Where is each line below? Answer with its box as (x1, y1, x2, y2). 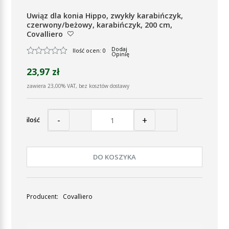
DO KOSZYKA (93, 152, 136, 162)
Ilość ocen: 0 (73, 46, 106, 54)
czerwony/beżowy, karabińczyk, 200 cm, (27, 20, 172, 30)
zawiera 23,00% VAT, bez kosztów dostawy (27, 82, 129, 89)
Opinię (111, 50, 129, 58)
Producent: (27, 192, 60, 201)
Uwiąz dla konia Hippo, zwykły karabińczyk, (27, 11, 183, 20)
